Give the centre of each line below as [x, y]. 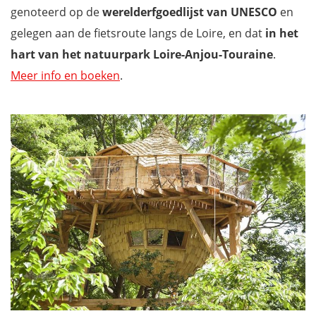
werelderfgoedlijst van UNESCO [190, 12]
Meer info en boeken [65, 75]
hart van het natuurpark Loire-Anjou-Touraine [142, 54]
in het [282, 33]
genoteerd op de [56, 12]
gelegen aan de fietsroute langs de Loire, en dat [138, 33]
